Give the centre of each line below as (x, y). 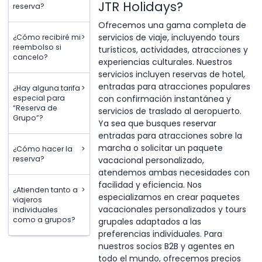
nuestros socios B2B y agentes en (166, 246)
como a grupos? (44, 220)
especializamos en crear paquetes (169, 197)
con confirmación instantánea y (164, 99)
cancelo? (30, 57)
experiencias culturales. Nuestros (165, 62)
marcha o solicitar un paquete (160, 148)
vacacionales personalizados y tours (172, 209)
